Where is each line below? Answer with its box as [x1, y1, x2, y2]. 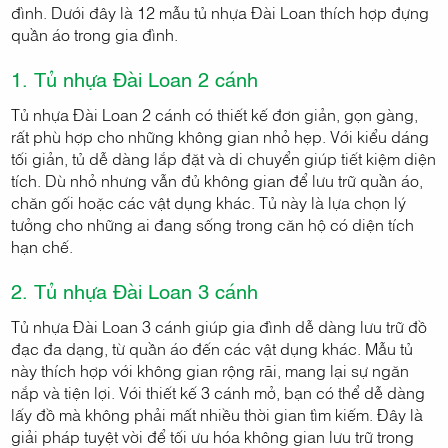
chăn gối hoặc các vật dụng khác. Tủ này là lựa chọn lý [11, 191, 407, 214]
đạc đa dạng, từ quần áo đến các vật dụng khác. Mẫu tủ [11, 337, 414, 360]
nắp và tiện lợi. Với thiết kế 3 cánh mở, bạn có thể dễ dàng [11, 381, 426, 404]
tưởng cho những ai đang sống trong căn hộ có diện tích [11, 213, 415, 236]
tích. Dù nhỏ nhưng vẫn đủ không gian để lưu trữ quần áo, [11, 169, 424, 192]
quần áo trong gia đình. [11, 23, 179, 46]
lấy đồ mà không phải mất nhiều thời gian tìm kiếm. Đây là [11, 403, 424, 426]
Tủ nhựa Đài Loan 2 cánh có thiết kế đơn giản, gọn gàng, [11, 103, 419, 126]
